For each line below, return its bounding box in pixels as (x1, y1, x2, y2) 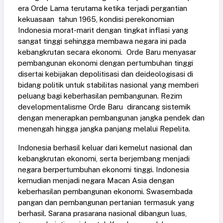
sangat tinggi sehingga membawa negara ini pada (18, 37, 186, 46)
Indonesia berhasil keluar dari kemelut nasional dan (18, 143, 192, 152)
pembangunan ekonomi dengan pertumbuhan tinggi (18, 59, 193, 68)
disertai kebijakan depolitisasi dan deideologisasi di (18, 70, 193, 79)
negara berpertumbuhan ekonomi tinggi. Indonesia (18, 165, 189, 174)
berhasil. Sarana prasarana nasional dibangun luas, (18, 209, 187, 218)
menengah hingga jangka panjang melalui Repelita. (18, 124, 190, 133)
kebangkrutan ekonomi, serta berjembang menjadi (18, 154, 190, 163)
